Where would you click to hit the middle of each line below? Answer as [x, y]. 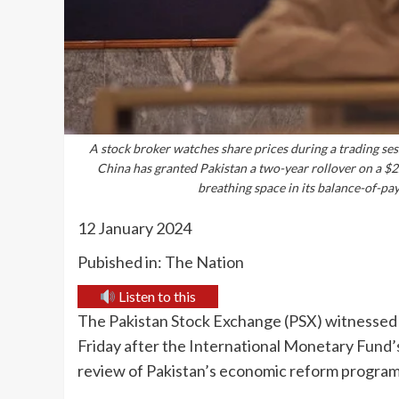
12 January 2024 [134, 228]
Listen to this [156, 297]
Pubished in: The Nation [161, 262]
